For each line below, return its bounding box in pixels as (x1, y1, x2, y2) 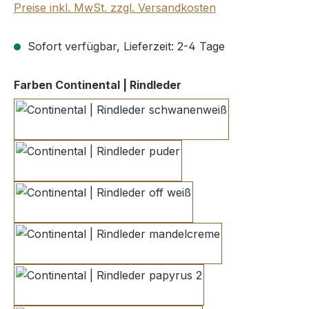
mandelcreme (117, 244, 188, 259)
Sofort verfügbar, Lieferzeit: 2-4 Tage (24, 39, 225, 53)
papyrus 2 (108, 286, 161, 300)
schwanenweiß (120, 120, 199, 134)
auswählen (181, 77, 243, 91)
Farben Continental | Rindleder (14, 78, 181, 92)
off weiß (102, 203, 145, 217)
